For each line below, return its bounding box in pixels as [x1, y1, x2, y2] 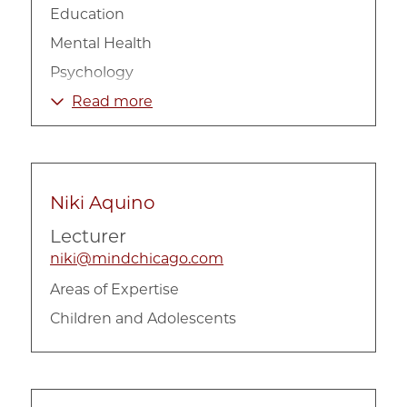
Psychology [50, 63, 134, 81]
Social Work [50, 92, 134, 110]
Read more [72, 92, 153, 110]
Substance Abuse [50, 121, 177, 139]
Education [50, 5, 124, 23]
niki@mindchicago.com [50, 249, 223, 267]
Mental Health [50, 34, 152, 52]
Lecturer [50, 224, 126, 247]
